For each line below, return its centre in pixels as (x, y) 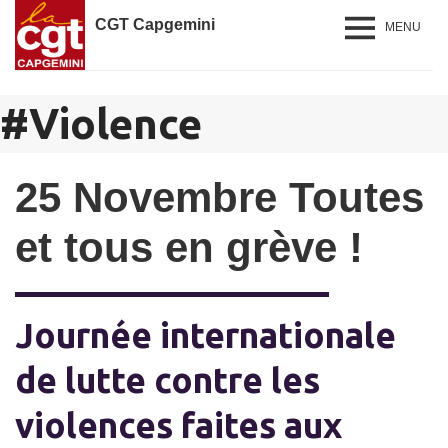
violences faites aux (178, 425)
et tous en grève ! (189, 247)
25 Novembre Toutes (219, 197)
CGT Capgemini (155, 24)
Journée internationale (205, 335)
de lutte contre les (167, 380)
